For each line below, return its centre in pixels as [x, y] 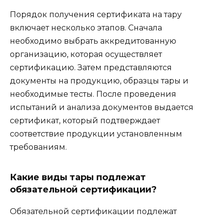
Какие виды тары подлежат [78, 178]
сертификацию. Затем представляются [91, 68]
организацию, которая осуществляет [86, 55]
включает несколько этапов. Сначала [86, 28]
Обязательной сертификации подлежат [93, 212]
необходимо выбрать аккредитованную [93, 41]
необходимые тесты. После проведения [93, 94]
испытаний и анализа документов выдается [102, 108]
